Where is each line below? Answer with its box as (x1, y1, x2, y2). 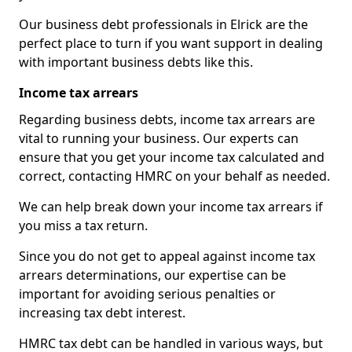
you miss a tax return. (19, 217, 148, 234)
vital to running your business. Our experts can (19, 130, 299, 147)
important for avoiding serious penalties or (19, 285, 276, 302)
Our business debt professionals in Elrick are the (19, 16, 308, 33)
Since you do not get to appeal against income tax (19, 247, 315, 265)
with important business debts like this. (19, 53, 253, 71)
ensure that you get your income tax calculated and (19, 148, 324, 166)
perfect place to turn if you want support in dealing (19, 35, 323, 52)
